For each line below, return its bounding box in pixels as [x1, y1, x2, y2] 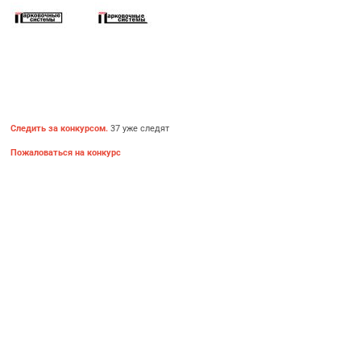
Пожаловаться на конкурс [10, 147, 122, 158]
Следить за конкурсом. [10, 123, 109, 134]
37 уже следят [108, 123, 170, 134]
